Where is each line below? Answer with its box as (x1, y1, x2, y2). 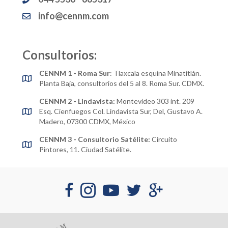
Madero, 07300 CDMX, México (39, 117, 135, 126)
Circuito (152, 135, 177, 144)
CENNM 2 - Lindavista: (39, 97, 115, 106)
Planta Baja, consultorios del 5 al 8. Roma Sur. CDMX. (39, 79, 204, 88)
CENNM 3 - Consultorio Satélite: (39, 135, 152, 144)
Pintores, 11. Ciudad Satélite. (39, 145, 131, 154)
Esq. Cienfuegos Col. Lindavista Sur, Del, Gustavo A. (39, 107, 203, 116)
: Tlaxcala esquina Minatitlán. (110, 69, 201, 78)
